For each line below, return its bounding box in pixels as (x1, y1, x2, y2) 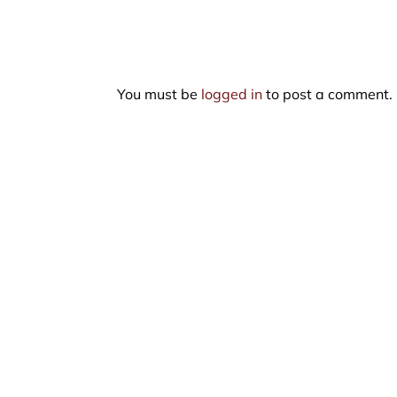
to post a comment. (262, 85, 393, 103)
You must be (117, 85, 201, 103)
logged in (201, 85, 262, 103)
